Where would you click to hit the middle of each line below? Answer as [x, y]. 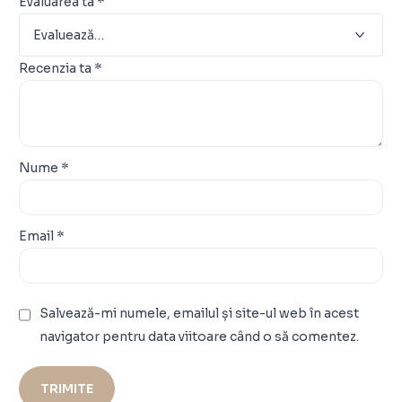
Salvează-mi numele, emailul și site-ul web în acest [200, 314]
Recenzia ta [57, 69]
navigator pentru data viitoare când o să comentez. [200, 337]
